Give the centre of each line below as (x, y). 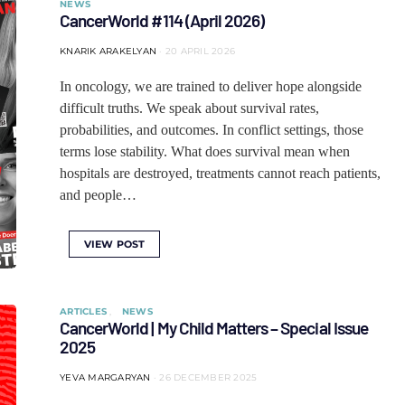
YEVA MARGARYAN (105, 377)
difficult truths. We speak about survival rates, (189, 108)
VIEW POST (115, 244)
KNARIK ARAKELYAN (108, 51)
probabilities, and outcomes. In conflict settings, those (212, 130)
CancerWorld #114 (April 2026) (162, 20)
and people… (98, 195)
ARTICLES (85, 311)
